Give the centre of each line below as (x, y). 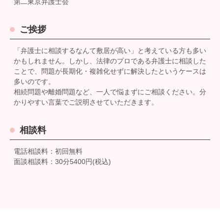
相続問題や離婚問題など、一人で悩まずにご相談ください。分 (110, 92)
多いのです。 (34, 81)
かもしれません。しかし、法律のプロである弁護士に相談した (110, 61)
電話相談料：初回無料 (48, 151)
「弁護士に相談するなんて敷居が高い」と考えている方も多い (110, 50)
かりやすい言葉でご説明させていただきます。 (86, 102)
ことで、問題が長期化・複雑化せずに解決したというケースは (110, 71)
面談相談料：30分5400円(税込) (62, 161)
